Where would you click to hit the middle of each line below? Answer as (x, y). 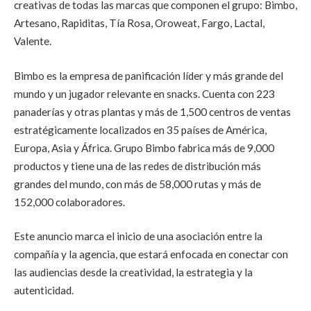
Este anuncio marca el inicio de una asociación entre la (138, 236)
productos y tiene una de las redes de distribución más (137, 166)
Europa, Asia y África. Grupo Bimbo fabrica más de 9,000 (144, 148)
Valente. (33, 41)
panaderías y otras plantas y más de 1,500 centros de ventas (152, 111)
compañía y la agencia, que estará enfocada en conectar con (151, 254)
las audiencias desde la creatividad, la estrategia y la (133, 272)
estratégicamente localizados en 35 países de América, (140, 129)
